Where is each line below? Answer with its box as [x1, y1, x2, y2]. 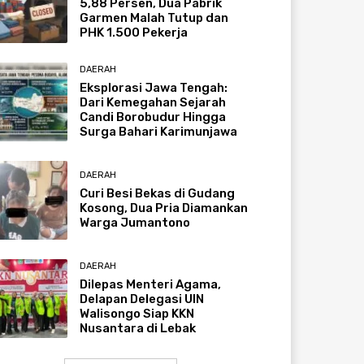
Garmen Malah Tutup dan [80, 11, 229, 26]
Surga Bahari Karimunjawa [80, 123, 238, 139]
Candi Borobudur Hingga [80, 109, 227, 124]
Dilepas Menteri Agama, [80, 277, 222, 292]
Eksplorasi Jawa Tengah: [80, 80, 228, 95]
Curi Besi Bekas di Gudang [80, 185, 236, 201]
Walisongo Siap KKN [80, 306, 195, 322]
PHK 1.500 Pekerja [80, 25, 188, 41]
